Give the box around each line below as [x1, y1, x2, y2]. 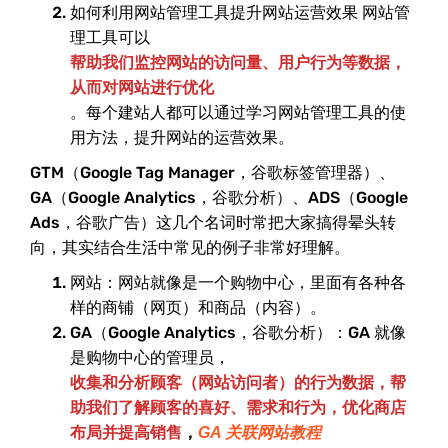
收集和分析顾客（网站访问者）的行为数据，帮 [70, 373, 406, 393]
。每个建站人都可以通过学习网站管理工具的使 [70, 103, 406, 123]
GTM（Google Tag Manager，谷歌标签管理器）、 [30, 163, 395, 183]
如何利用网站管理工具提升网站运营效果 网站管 [70, 3, 410, 23]
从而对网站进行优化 [70, 78, 214, 98]
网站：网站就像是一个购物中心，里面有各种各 [70, 273, 406, 293]
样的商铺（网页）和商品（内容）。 [70, 298, 326, 318]
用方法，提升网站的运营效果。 [70, 128, 294, 148]
